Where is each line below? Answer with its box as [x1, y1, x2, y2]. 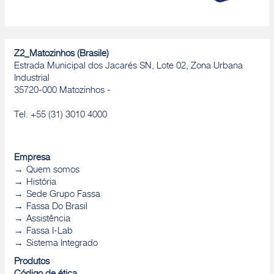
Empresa [13, 154, 50, 163]
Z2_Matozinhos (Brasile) [13, 50, 109, 59]
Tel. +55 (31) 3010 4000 [13, 111, 107, 120]
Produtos [13, 257, 50, 267]
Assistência [26, 215, 70, 224]
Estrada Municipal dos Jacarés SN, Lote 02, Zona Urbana [13, 62, 243, 72]
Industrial [13, 74, 50, 84]
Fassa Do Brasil [26, 202, 87, 212]
